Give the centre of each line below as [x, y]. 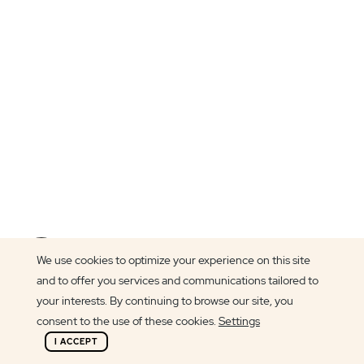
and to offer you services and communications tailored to [177, 280]
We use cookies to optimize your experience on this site [173, 260]
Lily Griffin [131, 271]
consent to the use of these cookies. [127, 321]
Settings [239, 321]
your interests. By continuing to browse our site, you [165, 301]
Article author [110, 249]
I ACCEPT [76, 341]
